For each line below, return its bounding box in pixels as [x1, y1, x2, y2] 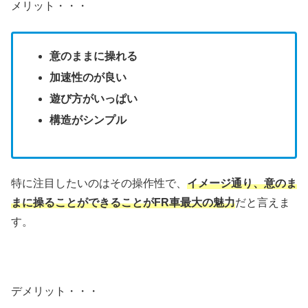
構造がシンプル [49, 114, 127, 126]
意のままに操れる [49, 49, 138, 62]
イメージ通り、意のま [187, 177, 297, 190]
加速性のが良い [49, 71, 127, 84]
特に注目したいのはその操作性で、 [11, 177, 187, 190]
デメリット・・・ [11, 285, 99, 297]
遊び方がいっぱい [49, 93, 138, 105]
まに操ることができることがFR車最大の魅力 [11, 197, 235, 209]
